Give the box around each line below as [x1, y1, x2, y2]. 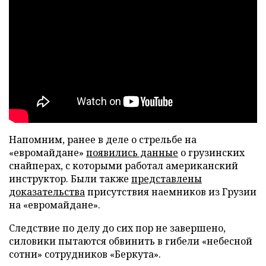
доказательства [9, 185, 85, 199]
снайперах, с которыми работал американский [9, 159, 238, 173]
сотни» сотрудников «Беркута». [9, 248, 161, 261]
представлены [131, 172, 202, 186]
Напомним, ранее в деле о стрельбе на [9, 133, 197, 147]
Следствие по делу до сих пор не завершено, [9, 221, 226, 235]
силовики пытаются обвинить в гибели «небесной [9, 235, 252, 248]
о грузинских [178, 146, 245, 160]
